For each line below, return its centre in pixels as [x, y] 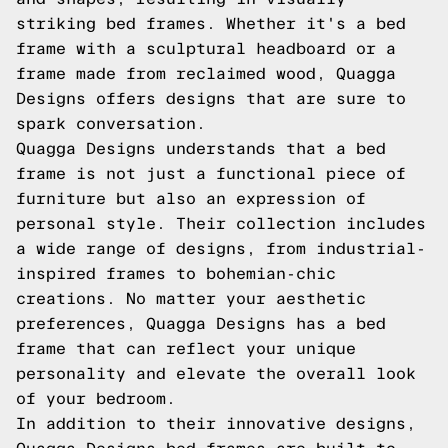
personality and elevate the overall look [216, 373]
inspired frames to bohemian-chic [176, 273]
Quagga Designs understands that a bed [201, 148]
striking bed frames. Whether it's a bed [211, 23]
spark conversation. [111, 123]
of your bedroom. [96, 398]
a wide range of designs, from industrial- [221, 248]
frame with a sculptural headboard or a [206, 48]
